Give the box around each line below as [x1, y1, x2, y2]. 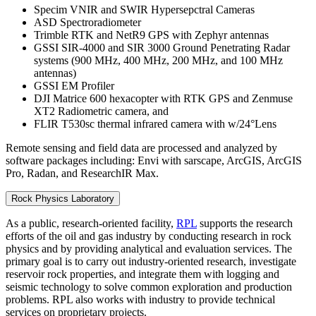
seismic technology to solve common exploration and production [6, 280, 292, 293]
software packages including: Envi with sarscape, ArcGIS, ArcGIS [6, 154, 302, 166]
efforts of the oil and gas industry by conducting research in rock [6, 229, 291, 242]
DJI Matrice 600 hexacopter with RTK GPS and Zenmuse [34, 92, 293, 104]
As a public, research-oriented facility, [6, 217, 176, 229]
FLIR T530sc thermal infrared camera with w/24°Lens [34, 117, 276, 130]
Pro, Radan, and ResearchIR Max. [6, 166, 159, 179]
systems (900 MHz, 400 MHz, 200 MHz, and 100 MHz [34, 54, 283, 66]
